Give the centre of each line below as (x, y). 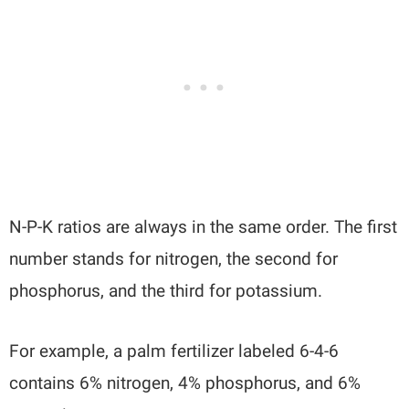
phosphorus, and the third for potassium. (166, 291)
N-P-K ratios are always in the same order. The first (204, 227)
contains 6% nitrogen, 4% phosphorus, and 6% (185, 383)
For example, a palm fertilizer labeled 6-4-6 (174, 351)
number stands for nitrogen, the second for (174, 259)
